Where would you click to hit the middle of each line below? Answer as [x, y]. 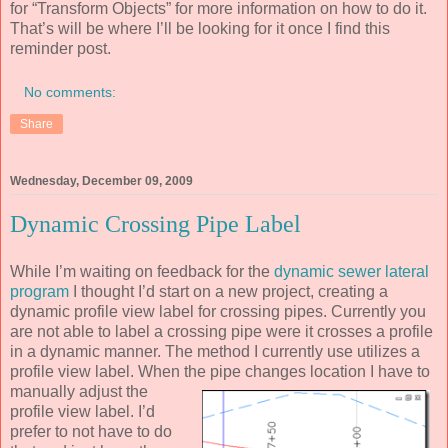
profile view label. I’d [82, 411]
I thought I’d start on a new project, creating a [228, 291]
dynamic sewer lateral [351, 271]
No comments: [70, 91]
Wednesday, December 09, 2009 [101, 180]
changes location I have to [337, 371]
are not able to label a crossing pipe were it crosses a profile [221, 331]
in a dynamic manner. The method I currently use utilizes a [215, 351]
